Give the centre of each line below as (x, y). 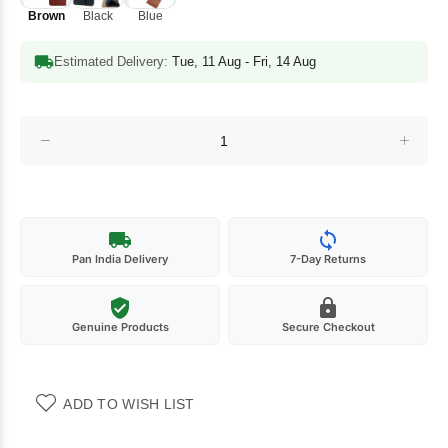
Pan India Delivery (120, 259)
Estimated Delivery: (113, 62)
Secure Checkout (328, 327)
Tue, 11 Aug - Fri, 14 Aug (244, 62)
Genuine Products (120, 327)
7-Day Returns (328, 259)
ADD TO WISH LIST (129, 404)
